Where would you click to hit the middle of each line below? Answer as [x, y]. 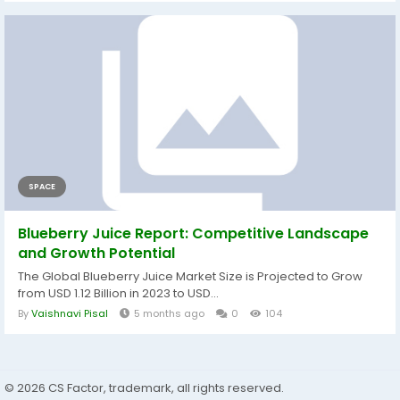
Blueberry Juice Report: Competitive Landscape [193, 234]
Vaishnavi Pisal [70, 314]
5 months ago [169, 314]
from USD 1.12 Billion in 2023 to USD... [118, 294]
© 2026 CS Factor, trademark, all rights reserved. [144, 388]
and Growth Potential [96, 254]
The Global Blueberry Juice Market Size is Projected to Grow [190, 277]
